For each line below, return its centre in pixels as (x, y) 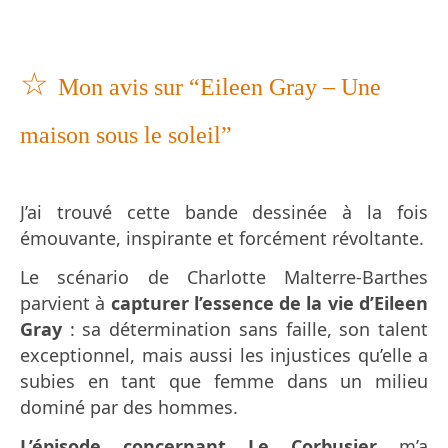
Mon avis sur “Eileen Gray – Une (219, 87)
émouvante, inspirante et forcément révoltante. (222, 238)
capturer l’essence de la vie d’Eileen (269, 303)
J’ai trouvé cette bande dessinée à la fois (224, 212)
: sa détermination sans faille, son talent (245, 329)
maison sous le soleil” (126, 135)
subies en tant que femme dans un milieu (224, 381)
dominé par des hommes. (129, 407)
